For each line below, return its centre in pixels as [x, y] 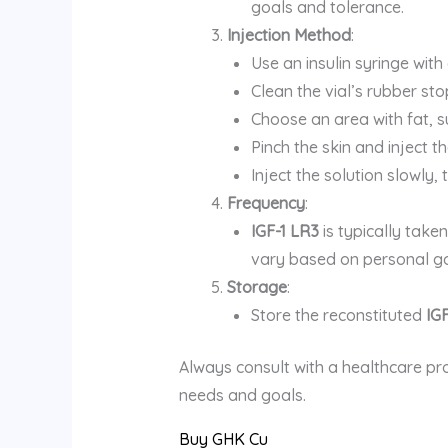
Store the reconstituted [338, 314]
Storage [256, 286]
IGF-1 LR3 [284, 230]
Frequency [265, 202]
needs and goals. [242, 394]
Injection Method [288, 34]
